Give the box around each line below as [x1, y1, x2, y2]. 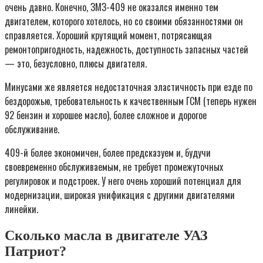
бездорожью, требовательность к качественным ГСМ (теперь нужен [5, 94, 257, 109]
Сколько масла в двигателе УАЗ [5, 228, 208, 244]
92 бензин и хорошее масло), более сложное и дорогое [5, 108, 207, 123]
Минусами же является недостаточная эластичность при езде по [5, 80, 252, 95]
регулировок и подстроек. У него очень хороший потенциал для [5, 174, 241, 188]
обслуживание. [5, 122, 59, 137]
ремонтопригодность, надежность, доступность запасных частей [5, 42, 248, 57]
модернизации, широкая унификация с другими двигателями [5, 188, 235, 203]
